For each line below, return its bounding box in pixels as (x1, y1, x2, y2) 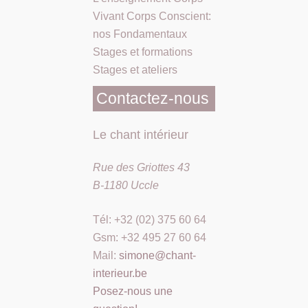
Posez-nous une (93, 285, 173, 298)
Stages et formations (93, 46, 192, 58)
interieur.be (93, 267, 147, 280)
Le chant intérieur (93, 128, 188, 142)
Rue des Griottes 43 (93, 162, 190, 174)
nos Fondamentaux (93, 28, 187, 41)
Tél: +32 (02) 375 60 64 (93, 214, 206, 226)
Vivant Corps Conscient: (93, 10, 211, 23)
